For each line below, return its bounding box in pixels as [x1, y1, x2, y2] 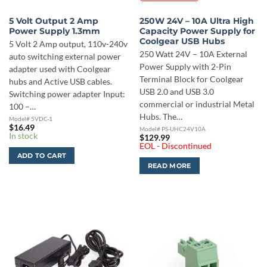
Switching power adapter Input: [8, 89, 125, 99]
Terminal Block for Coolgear [139, 74, 244, 84]
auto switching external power [8, 51, 121, 61]
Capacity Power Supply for [139, 26, 255, 36]
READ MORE [147, 162, 191, 170]
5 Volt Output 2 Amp [8, 16, 98, 26]
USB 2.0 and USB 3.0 [139, 86, 214, 97]
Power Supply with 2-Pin [139, 61, 231, 72]
